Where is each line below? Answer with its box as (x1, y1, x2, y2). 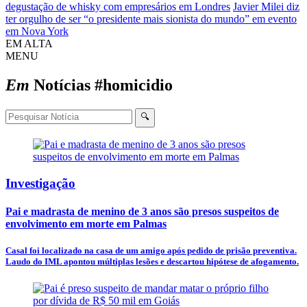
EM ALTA (5, 38, 53, 49)
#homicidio (95, 75, 173, 94)
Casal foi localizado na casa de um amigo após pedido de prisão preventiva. (5, 245, 297, 256)
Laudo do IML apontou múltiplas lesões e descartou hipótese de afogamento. (5, 256, 299, 267)
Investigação (5, 175, 75, 191)
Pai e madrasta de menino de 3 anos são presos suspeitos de (5, 205, 279, 217)
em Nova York (5, 25, 69, 37)
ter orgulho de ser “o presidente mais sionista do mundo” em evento (5, 13, 297, 25)
